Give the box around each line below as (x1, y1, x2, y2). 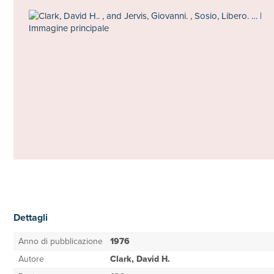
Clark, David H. (110, 253, 170, 265)
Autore (18, 253, 44, 265)
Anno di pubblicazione (18, 235, 103, 248)
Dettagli (13, 210, 48, 224)
